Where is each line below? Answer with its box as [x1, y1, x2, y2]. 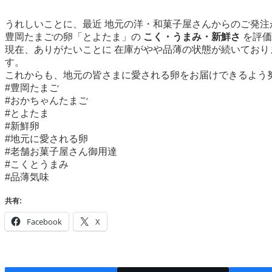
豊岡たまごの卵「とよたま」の [5, 31, 143, 42]
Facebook [27, 216, 62, 227]
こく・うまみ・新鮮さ [143, 31, 240, 42]
